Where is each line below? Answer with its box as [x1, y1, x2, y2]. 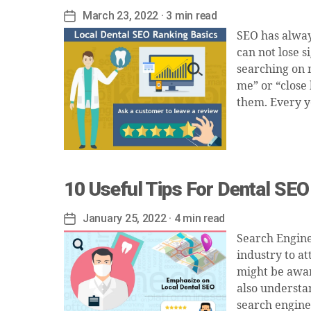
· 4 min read [166, 211, 226, 225]
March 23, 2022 [83, 9, 159, 22]
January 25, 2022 [83, 211, 167, 225]
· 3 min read [158, 9, 217, 22]
